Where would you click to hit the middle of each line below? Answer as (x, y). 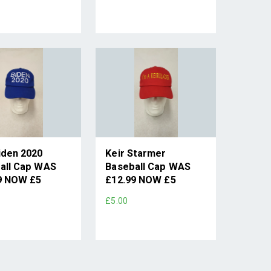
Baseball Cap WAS (148, 167)
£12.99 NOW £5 (141, 180)
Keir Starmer (136, 154)
